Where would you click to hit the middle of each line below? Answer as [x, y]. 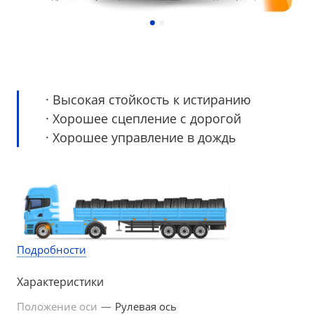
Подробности [52, 250]
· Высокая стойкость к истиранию [148, 100]
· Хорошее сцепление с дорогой [143, 118]
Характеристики [60, 282]
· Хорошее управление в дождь [141, 137]
